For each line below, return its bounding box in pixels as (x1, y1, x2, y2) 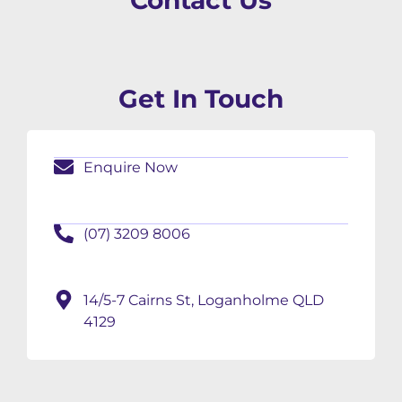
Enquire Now (83, 159, 178, 177)
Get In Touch (118, 83, 284, 115)
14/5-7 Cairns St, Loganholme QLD (83, 292, 324, 310)
